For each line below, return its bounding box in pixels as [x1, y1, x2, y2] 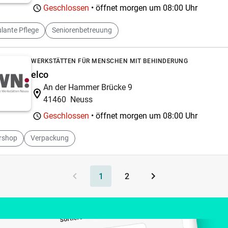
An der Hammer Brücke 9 [43, 82, 132, 92]
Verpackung [31, 134, 69, 142]
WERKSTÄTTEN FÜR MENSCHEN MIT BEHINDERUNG [31, 57, 188, 65]
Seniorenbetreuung [52, 26, 112, 34]
